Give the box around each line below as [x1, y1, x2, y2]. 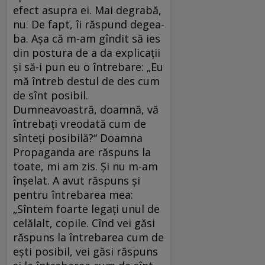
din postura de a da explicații [13, 46, 160, 60]
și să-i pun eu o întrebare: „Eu [13, 60, 163, 75]
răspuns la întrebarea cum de [13, 230, 164, 245]
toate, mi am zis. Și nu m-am [13, 159, 158, 174]
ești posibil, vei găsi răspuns [13, 244, 158, 259]
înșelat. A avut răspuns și [13, 173, 140, 188]
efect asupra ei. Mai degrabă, [13, 3, 161, 18]
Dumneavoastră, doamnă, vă [13, 102, 159, 117]
